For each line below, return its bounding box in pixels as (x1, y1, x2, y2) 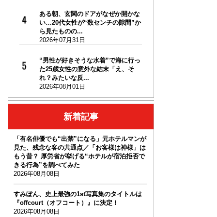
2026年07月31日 (39, 36, 85, 44)
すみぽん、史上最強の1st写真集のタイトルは (13, 190, 142, 198)
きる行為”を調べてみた (13, 161, 80, 169)
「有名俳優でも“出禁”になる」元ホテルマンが (13, 135, 146, 143)
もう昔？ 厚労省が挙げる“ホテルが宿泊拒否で (13, 153, 145, 160)
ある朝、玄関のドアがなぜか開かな (39, 10, 140, 18)
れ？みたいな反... (39, 74, 89, 82)
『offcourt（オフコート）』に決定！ (13, 199, 119, 207)
